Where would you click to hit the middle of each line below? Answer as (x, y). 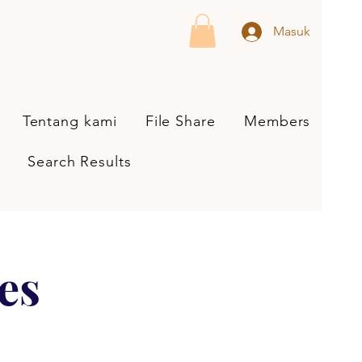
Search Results (80, 161)
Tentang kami (69, 121)
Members (278, 121)
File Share (180, 121)
